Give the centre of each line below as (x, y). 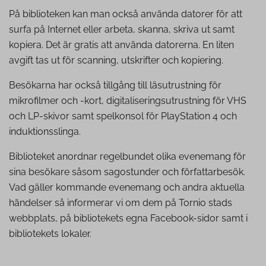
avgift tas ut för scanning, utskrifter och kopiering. (116, 61)
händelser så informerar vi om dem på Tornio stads (121, 203)
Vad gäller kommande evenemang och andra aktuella (127, 188)
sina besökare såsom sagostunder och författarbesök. (127, 172)
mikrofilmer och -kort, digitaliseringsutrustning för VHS (128, 101)
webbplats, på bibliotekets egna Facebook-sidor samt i (128, 218)
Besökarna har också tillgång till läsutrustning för (115, 85)
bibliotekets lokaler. (50, 234)
